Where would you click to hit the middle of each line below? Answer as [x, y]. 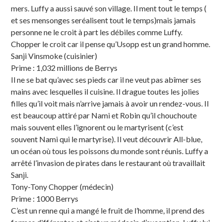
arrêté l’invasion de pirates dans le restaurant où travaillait [108, 163]
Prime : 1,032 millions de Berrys [64, 67]
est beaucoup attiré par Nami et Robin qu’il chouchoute [104, 115]
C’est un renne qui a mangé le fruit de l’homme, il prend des [108, 210]
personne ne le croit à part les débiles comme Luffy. [97, 32]
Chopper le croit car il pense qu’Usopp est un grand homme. [111, 44]
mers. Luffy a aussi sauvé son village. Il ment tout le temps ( [109, 8]
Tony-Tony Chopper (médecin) [62, 186]
